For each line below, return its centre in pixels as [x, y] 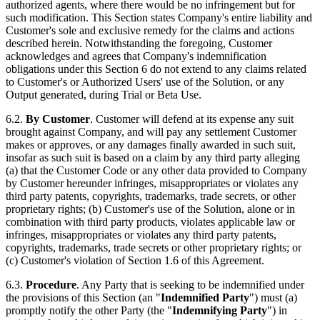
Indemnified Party [205, 297]
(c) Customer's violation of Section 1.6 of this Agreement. [135, 260]
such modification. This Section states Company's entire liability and [159, 17]
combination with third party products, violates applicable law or [150, 222]
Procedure [51, 285]
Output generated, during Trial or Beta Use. [104, 95]
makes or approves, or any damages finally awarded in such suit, [151, 145]
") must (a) [273, 297]
